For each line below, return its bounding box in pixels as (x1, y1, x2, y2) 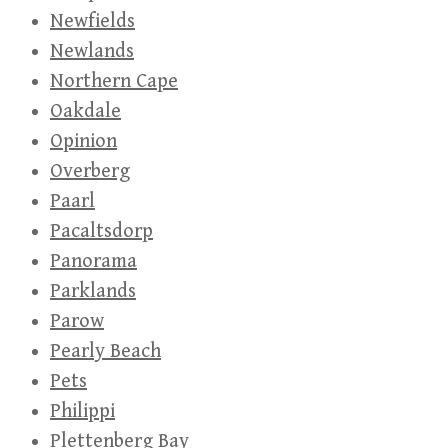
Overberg (50, 160, 130, 184)
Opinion (50, 130, 117, 154)
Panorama (50, 250, 137, 274)
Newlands (50, 40, 134, 64)
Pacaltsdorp (50, 220, 153, 244)
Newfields (50, 10, 135, 34)
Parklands (50, 280, 136, 304)
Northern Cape (50, 70, 178, 94)
